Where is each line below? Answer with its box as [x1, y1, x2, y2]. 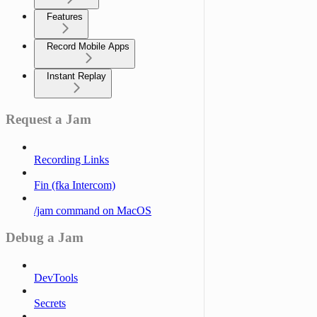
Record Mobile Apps [47, 41, 129, 52]
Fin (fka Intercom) [34, 178, 115, 191]
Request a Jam [6, 111, 91, 127]
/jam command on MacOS [34, 204, 151, 217]
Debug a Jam [6, 230, 83, 246]
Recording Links [34, 153, 109, 166]
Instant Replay [47, 71, 106, 82]
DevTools [34, 272, 78, 284]
